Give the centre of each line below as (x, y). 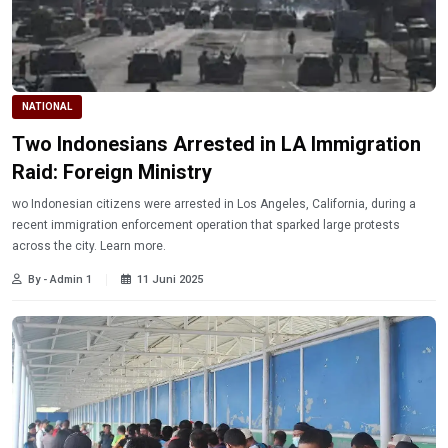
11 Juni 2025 (170, 279)
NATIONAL (47, 106)
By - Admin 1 (60, 279)
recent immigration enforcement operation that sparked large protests (206, 224)
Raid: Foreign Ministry (112, 171)
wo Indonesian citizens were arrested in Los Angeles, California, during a (214, 203)
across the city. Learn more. (133, 245)
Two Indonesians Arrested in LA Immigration (216, 143)
